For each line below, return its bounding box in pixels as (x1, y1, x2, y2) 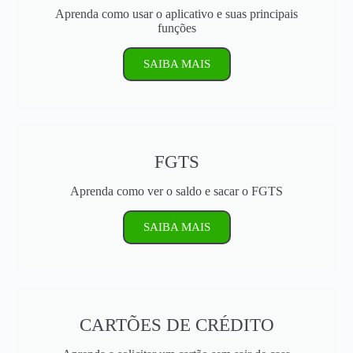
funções (157, 20, 196, 35)
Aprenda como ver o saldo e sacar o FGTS (70, 184, 283, 198)
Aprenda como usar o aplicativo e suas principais (55, 6, 298, 20)
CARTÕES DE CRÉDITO (79, 314, 274, 335)
